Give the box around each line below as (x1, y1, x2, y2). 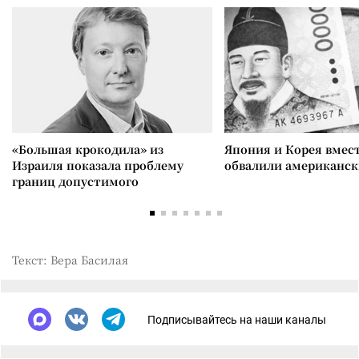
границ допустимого (12, 173, 139, 189)
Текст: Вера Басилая (12, 252, 128, 268)
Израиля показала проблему (12, 157, 184, 173)
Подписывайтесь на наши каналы (147, 313, 326, 326)
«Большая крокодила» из (12, 141, 163, 157)
